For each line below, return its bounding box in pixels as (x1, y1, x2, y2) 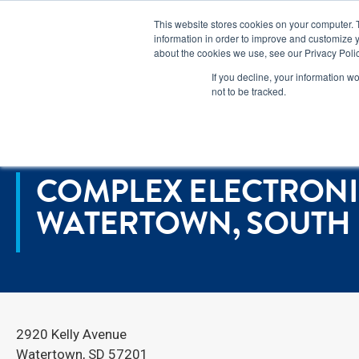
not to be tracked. (212, 84, 286, 98)
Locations (54, 109, 107, 123)
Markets (264, 58, 315, 75)
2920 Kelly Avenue (16, 326, 127, 343)
